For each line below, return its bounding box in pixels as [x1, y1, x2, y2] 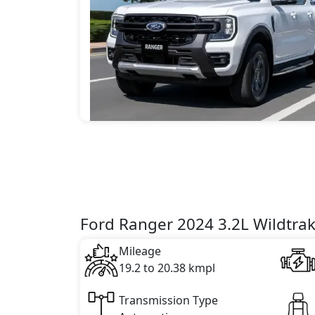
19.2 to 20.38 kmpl [118, 259, 215, 276]
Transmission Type [118, 292, 218, 308]
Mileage [118, 243, 161, 259]
